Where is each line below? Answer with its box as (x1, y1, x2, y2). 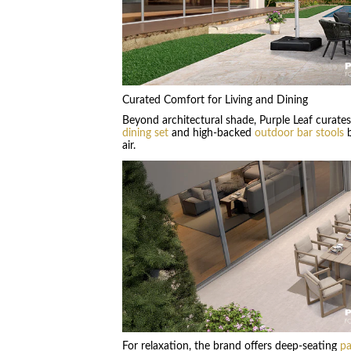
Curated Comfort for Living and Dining (121, 94, 308, 106)
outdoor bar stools (254, 128, 344, 139)
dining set (121, 128, 168, 139)
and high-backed (168, 128, 255, 139)
